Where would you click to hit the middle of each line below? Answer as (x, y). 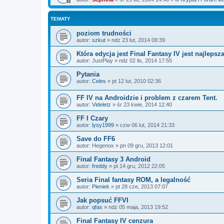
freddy (100, 166)
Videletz (101, 104)
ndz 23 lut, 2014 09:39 (138, 40)
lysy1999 (103, 125)
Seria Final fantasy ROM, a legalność (133, 179)
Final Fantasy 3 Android (113, 159)
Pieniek (101, 186)
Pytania (88, 74)
